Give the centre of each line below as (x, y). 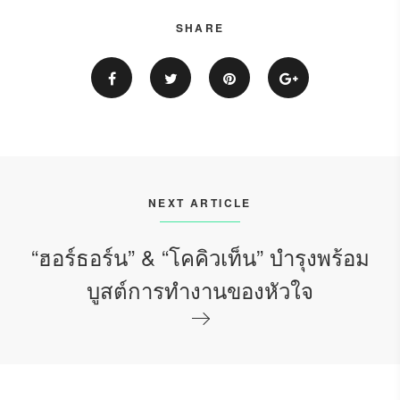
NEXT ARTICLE (200, 202)
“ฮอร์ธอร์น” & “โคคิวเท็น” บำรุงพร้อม (200, 256)
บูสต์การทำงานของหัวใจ (200, 289)
